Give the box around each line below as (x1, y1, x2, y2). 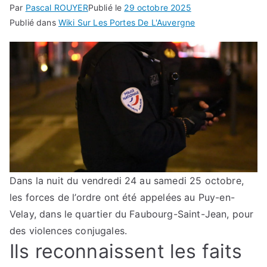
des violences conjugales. (10, 224, 128, 237)
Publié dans (10, 17, 58, 28)
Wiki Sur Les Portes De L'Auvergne (58, 17, 195, 28)
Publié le (88, 2, 125, 13)
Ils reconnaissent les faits (10, 239, 243, 263)
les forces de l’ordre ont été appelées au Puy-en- (10, 191, 235, 203)
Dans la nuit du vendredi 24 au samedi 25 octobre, (10, 174, 244, 187)
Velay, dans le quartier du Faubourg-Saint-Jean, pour (10, 207, 254, 220)
